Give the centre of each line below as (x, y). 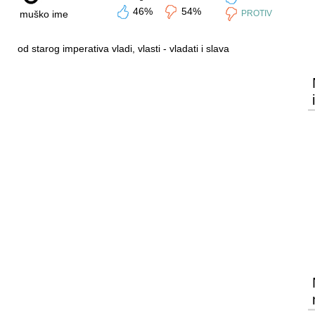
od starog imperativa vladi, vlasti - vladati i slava (123, 49)
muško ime (44, 14)
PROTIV (256, 13)
